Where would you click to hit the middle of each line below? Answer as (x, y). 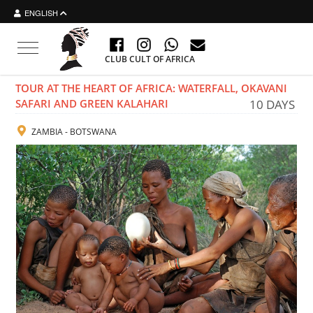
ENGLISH (41, 13)
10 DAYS (272, 104)
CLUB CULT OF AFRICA (150, 59)
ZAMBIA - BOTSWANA (73, 132)
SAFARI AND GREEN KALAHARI (92, 103)
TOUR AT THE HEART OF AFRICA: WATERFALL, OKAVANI (151, 88)
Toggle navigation (66, 48)
